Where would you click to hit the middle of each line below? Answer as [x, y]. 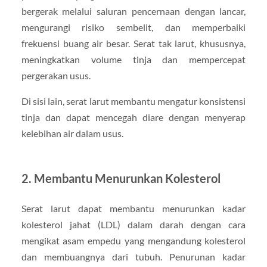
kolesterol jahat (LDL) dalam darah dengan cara [133, 224]
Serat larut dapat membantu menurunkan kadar [133, 208]
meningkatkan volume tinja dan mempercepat [133, 59]
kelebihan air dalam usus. [72, 133]
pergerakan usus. [56, 75]
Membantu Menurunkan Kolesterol [127, 178]
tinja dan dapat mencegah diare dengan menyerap [133, 117]
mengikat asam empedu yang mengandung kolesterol [133, 240]
